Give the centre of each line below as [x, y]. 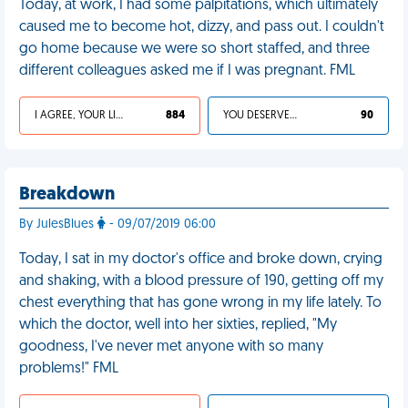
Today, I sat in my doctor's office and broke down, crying [201, 260]
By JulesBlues [58, 224]
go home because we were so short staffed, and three [194, 49]
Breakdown [67, 195]
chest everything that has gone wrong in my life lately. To [200, 303]
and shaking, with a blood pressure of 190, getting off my [201, 281]
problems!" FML [69, 369]
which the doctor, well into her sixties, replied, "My [178, 325]
